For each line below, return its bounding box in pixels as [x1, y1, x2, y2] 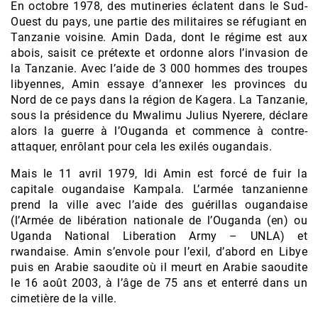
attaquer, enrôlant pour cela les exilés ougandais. [11, 140, 272, 154]
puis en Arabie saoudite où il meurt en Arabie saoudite [11, 261, 307, 275]
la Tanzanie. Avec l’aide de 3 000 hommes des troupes [11, 62, 307, 76]
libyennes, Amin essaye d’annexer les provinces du [11, 77, 307, 92]
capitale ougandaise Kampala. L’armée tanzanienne [11, 182, 307, 197]
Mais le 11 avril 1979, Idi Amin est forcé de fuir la [11, 167, 307, 181]
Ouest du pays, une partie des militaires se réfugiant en [11, 15, 307, 29]
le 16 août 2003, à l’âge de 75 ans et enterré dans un [11, 276, 307, 290]
